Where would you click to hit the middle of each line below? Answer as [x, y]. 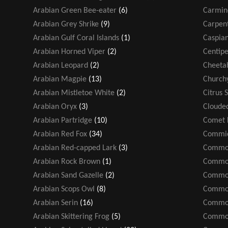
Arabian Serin [55, 203]
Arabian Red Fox [60, 134]
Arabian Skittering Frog [71, 217]
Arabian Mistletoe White [74, 93]
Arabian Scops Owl [64, 189]
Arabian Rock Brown [67, 162]
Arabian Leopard [61, 65]
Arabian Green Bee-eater [75, 10]
